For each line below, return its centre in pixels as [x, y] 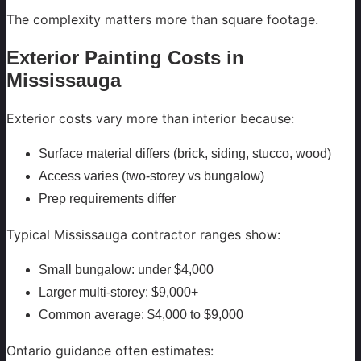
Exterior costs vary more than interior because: [150, 119]
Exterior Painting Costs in [125, 57]
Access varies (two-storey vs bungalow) [151, 176]
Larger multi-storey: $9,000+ [118, 293]
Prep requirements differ [107, 199]
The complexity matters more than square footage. [162, 19]
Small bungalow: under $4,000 [126, 270]
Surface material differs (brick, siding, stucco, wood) [185, 154]
